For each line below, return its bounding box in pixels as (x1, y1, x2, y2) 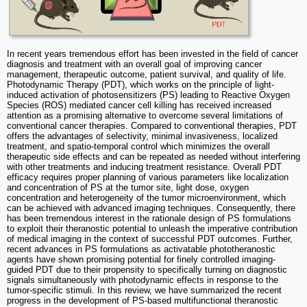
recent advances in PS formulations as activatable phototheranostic (7, 244, 275, 255)
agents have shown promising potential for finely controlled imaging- (7, 254, 275, 265)
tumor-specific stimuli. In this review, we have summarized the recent (7, 285, 282, 296)
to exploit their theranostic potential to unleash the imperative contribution (7, 223, 297, 234)
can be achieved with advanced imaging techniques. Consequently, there (7, 203, 295, 214)
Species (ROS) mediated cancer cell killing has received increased (7, 100, 271, 111)
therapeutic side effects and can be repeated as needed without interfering (7, 151, 300, 162)
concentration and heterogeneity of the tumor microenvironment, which (7, 193, 286, 204)
